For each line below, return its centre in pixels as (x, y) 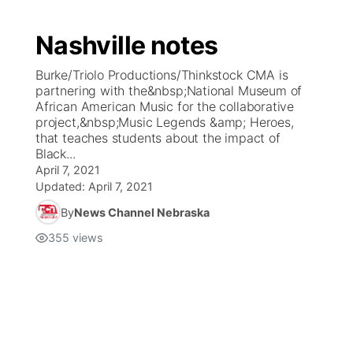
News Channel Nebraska (142, 212)
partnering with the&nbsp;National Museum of (169, 91)
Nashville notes (127, 45)
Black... (56, 154)
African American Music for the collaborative (165, 106)
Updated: (62, 186)
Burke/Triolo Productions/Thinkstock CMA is (162, 75)
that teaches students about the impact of (158, 138)
